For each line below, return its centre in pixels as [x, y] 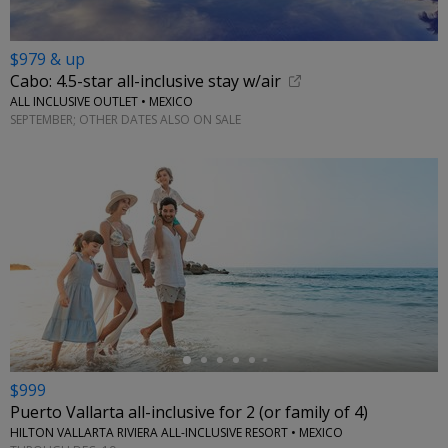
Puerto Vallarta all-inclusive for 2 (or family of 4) [189, 412]
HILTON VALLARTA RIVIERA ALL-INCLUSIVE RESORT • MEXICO [176, 433]
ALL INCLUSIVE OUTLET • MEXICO [101, 102]
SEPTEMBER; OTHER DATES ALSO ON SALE [125, 119]
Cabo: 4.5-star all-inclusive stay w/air [145, 81]
